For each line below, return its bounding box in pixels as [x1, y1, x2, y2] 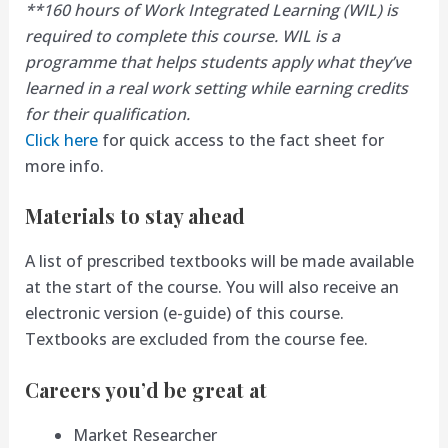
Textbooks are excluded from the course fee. [24, 328, 368, 351]
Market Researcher [72, 423, 217, 446]
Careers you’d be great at [24, 375, 267, 403]
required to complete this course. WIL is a [24, 24, 340, 47]
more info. [24, 154, 104, 177]
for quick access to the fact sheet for [97, 128, 384, 151]
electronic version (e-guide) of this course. [24, 302, 344, 325]
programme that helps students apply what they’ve [24, 50, 411, 73]
